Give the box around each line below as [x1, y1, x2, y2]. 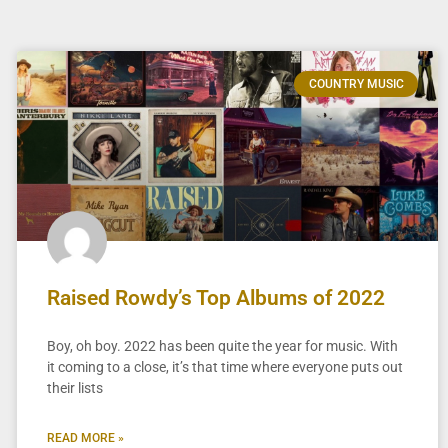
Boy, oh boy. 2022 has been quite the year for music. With [46, 337, 398, 354]
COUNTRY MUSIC [308, 77, 404, 92]
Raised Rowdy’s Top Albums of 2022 [46, 285, 385, 310]
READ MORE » [46, 430, 124, 445]
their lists [46, 379, 103, 396]
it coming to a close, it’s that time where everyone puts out [46, 358, 403, 375]
